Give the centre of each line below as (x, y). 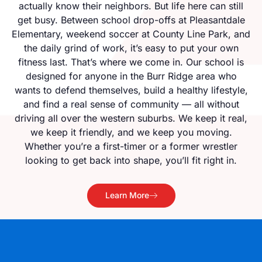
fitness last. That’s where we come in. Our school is (131, 62)
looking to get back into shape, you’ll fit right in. (131, 160)
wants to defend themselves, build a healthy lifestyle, (131, 90)
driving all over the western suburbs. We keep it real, (131, 118)
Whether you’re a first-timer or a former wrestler (131, 146)
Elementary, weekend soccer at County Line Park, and (131, 34)
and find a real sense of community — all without (131, 104)
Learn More (127, 195)
